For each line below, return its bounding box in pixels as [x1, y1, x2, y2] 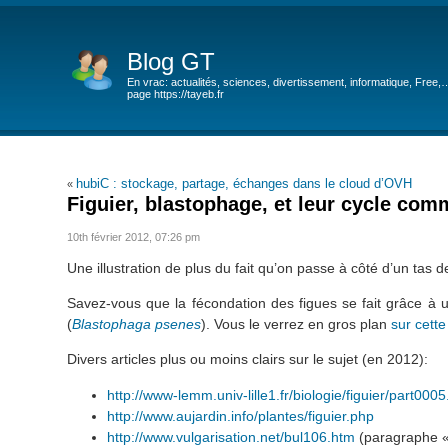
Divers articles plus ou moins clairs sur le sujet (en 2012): [67, 351, 429, 368]
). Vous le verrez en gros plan [201, 315, 392, 332]
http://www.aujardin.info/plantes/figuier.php [107, 407, 375, 424]
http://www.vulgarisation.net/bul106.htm [107, 428, 356, 445]
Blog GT [127, 48, 216, 75]
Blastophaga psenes [72, 315, 202, 332]
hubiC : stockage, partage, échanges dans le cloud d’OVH [76, 176, 413, 191]
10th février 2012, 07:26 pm [67, 230, 201, 243]
